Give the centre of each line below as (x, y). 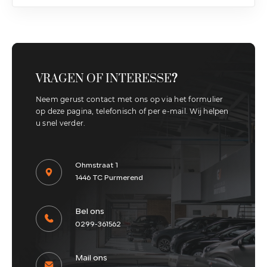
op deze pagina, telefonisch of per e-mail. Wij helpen (132, 111)
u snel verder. (61, 123)
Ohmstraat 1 (97, 165)
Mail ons (91, 258)
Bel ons (90, 212)
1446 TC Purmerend (109, 178)
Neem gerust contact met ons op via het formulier (130, 99)
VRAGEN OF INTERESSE (104, 79)
